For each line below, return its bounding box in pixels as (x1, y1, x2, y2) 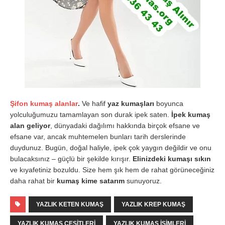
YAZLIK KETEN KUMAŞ (36, 200, 103, 208)
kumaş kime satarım (57, 176, 125, 185)
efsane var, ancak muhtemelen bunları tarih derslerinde (10, 132, 186, 141)
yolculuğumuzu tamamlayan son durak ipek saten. (10, 110, 171, 119)
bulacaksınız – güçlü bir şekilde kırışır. (10, 154, 133, 163)
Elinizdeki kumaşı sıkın (133, 154, 211, 163)
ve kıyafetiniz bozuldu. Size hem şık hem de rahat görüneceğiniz (10, 165, 214, 174)
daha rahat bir (10, 176, 57, 185)
